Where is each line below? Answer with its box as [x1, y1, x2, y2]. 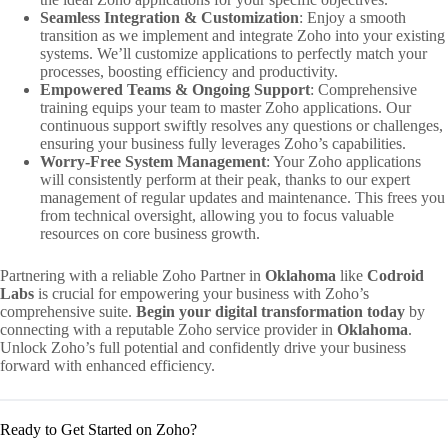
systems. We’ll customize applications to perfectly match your [40, 44, 427, 62]
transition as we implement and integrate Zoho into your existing [40, 26, 445, 44]
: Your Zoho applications [266, 152, 421, 170]
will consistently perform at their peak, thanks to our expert [40, 170, 410, 188]
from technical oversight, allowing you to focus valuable [40, 206, 394, 224]
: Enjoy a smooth [299, 8, 406, 26]
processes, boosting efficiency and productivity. [40, 62, 338, 80]
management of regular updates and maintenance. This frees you [40, 188, 445, 206]
